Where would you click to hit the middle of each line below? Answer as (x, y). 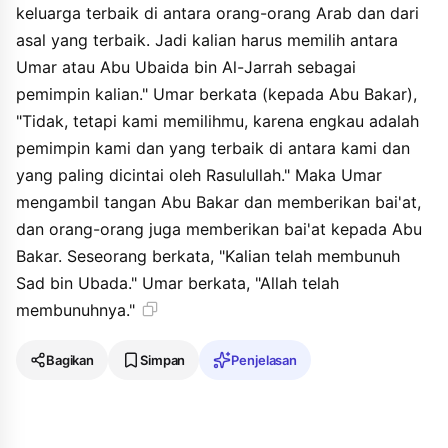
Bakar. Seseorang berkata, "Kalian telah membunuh (208, 256)
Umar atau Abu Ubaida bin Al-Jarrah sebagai (186, 67)
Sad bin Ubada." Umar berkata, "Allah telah (177, 283)
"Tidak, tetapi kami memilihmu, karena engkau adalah (217, 121)
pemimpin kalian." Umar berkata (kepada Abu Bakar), (216, 94)
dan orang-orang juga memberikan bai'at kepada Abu (219, 229)
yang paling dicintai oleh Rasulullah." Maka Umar (199, 175)
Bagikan (70, 359)
